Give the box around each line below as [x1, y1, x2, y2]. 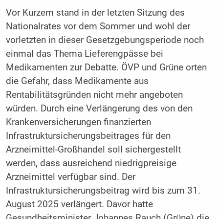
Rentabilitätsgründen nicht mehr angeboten [5, 89, 183, 101]
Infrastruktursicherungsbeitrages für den [5, 131, 171, 142]
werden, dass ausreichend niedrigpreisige [5, 158, 176, 169]
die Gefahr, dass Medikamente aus [5, 76, 149, 87]
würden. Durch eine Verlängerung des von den [5, 103, 193, 114]
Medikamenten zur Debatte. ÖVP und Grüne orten [5, 62, 207, 73]
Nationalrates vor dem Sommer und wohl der [5, 21, 190, 32]
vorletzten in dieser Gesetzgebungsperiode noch [5, 35, 204, 46]
